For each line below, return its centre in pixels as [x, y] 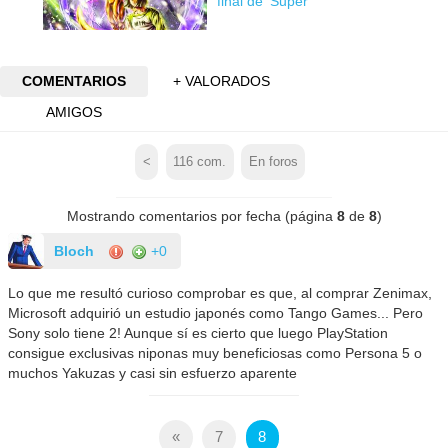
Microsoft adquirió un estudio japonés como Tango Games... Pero [216, 312]
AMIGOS [73, 112]
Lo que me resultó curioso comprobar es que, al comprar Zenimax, [220, 292]
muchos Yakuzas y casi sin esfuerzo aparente [153, 372]
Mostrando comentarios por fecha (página [201, 215]
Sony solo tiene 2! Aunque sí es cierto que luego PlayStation [198, 332]
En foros [273, 161]
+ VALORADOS [222, 81]
